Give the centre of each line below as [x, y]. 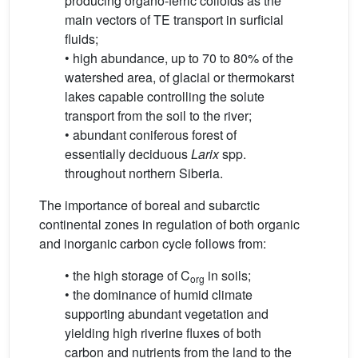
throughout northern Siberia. [144, 173]
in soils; [228, 275]
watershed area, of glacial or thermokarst [179, 77]
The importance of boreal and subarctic [149, 205]
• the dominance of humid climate [159, 294]
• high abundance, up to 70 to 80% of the [179, 58]
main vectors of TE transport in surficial [174, 20]
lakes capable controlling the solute [165, 96]
